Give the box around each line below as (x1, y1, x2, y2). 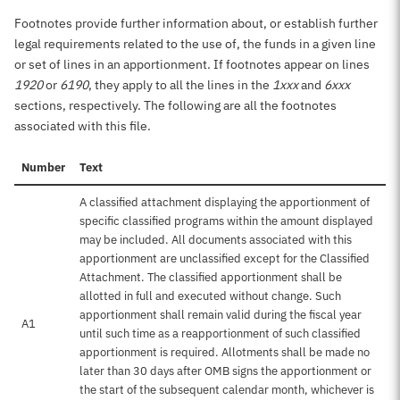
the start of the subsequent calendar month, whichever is (79, 382, 374, 397)
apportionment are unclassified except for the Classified (79, 251, 370, 266)
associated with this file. (14, 118, 151, 134)
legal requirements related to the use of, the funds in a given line (14, 36, 376, 52)
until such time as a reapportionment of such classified (79, 326, 361, 341)
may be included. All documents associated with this (79, 232, 352, 247)
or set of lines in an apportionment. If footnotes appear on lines (14, 56, 370, 72)
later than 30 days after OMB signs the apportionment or (79, 363, 371, 379)
